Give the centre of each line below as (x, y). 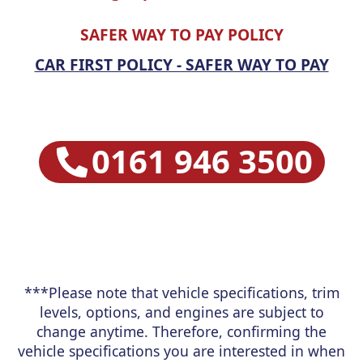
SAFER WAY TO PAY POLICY (181, 35)
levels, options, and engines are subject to (181, 312)
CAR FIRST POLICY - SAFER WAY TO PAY (181, 65)
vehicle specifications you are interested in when (181, 351)
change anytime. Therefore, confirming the (181, 332)
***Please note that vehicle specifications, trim (181, 293)
